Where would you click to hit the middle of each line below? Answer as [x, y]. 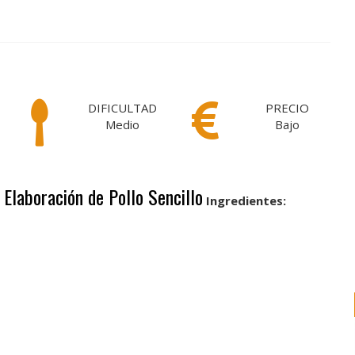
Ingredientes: [246, 200]
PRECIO [288, 108]
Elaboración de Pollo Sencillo [103, 197]
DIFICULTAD [123, 108]
